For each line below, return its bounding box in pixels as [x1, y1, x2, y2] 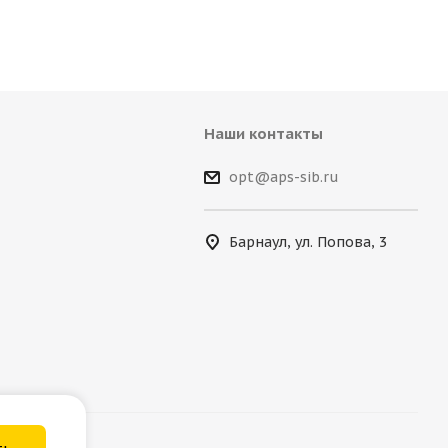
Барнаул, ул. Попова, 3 [228, 232, 387, 251]
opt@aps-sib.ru [228, 168, 339, 187]
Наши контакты [203, 124, 323, 144]
